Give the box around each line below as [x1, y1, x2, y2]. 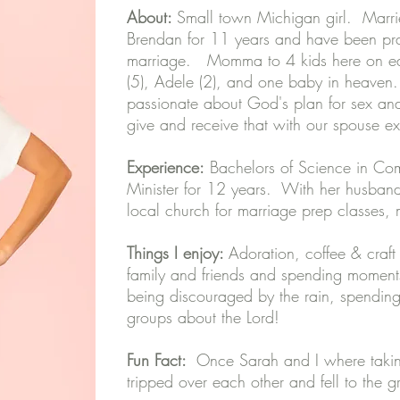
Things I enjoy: [127, 242, 229, 263]
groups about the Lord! [127, 306, 279, 328]
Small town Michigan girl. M [177, 6, 377, 28]
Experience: [127, 156, 204, 178]
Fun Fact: [127, 349, 196, 371]
